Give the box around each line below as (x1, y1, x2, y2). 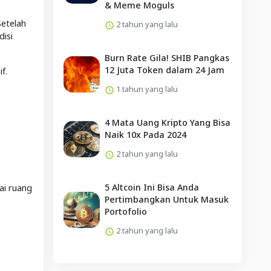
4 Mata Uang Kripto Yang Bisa (104, 116, 230, 128)
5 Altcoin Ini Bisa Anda (104, 181, 199, 193)
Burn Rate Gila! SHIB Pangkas (104, 51, 229, 64)
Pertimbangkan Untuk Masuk (104, 193, 229, 205)
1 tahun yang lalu (114, 83, 178, 94)
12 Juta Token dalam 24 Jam (104, 64, 224, 76)
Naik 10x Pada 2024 (104, 128, 186, 140)
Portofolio (104, 205, 147, 217)
